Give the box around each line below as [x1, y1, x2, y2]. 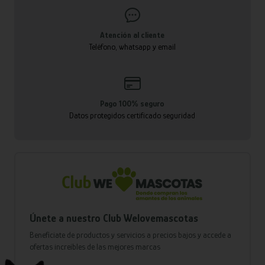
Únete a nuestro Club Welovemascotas [30, 212, 198, 225]
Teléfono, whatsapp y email [89, 42, 176, 51]
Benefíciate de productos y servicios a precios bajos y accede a [30, 230, 231, 240]
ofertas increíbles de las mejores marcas [30, 242, 160, 252]
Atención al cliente [100, 30, 165, 40]
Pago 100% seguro [100, 99, 165, 108]
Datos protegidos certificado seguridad [69, 111, 196, 120]
